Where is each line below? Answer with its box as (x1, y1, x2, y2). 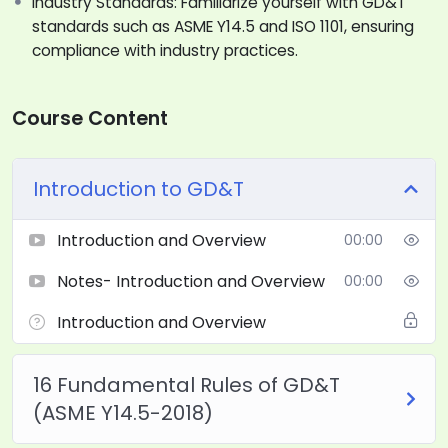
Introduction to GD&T (32, 174, 244, 203)
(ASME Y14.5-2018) (32, 398, 213, 427)
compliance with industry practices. (31, 39, 298, 61)
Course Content (11, 104, 168, 132)
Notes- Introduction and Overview (56, 269, 325, 293)
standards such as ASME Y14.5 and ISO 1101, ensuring (31, 15, 414, 37)
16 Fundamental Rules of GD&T (32, 370, 340, 399)
